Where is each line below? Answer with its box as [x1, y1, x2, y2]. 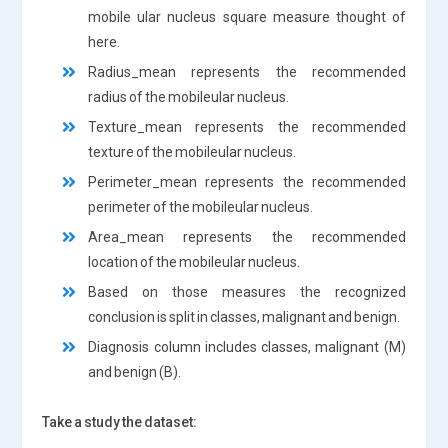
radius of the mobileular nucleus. [88, 88, 290, 105]
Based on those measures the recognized [88, 283, 406, 300]
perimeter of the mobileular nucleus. [88, 198, 314, 215]
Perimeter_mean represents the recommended [88, 173, 406, 190]
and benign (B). [88, 363, 182, 380]
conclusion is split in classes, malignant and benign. [88, 308, 401, 325]
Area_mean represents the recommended [88, 228, 406, 245]
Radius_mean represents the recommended [88, 63, 406, 80]
